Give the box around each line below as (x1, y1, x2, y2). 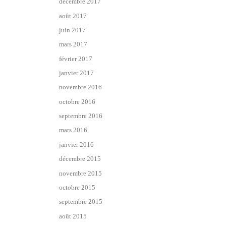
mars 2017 (59, 40, 87, 48)
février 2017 (59, 54, 92, 63)
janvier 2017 (59, 69, 94, 77)
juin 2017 (59, 26, 86, 34)
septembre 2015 (59, 198, 102, 206)
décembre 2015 (59, 155, 101, 163)
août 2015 (59, 212, 87, 220)
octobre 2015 (59, 183, 95, 191)
